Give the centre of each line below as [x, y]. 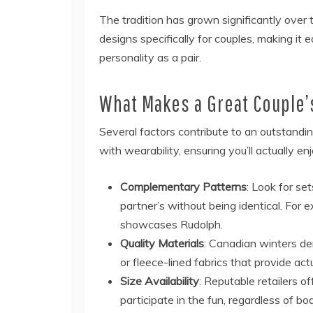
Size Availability [160, 281]
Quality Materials [162, 243]
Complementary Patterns [183, 187]
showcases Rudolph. [172, 224]
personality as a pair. [150, 57]
